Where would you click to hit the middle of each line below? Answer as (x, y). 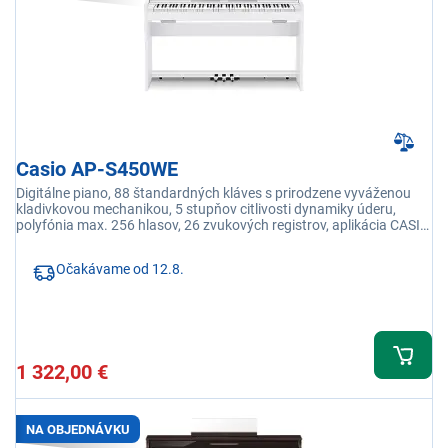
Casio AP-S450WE (97, 169)
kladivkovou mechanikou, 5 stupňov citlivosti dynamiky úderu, (206, 209)
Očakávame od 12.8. (120, 269)
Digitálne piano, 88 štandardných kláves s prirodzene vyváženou (213, 193)
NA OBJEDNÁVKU (78, 429)
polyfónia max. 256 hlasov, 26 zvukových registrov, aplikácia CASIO (223, 225)
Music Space (55, 241)
